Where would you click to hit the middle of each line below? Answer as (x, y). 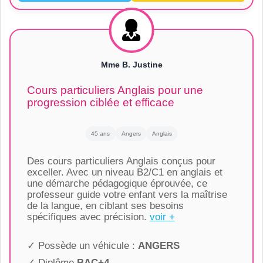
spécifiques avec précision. (88, 217)
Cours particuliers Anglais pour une (115, 90)
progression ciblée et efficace (100, 102)
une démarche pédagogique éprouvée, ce (117, 184)
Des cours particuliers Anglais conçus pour (121, 161)
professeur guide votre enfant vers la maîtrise (127, 195)
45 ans (101, 133)
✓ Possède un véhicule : (82, 246)
